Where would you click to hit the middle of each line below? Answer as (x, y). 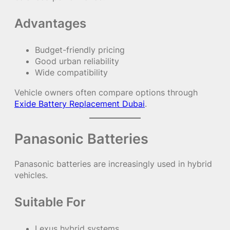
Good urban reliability (77, 61)
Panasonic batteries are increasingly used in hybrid (113, 164)
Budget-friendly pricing (80, 50)
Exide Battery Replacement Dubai (80, 103)
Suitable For (50, 202)
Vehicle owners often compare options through (106, 92)
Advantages (50, 24)
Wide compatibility (71, 73)
